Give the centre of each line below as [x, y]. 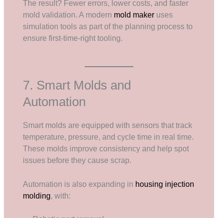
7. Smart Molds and [77, 85]
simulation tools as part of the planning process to [108, 27]
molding [37, 196]
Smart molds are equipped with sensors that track [108, 125]
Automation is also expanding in [79, 184]
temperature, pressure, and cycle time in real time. [109, 137]
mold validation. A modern [69, 15]
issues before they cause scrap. [77, 160]
